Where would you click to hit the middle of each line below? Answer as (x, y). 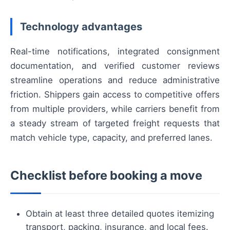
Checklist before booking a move (106, 176)
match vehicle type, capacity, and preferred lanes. (111, 138)
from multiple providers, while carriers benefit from (115, 109)
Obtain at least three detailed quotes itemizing (120, 214)
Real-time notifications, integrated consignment (115, 52)
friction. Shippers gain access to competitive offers (115, 95)
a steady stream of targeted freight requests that (115, 123)
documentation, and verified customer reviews (115, 66)
